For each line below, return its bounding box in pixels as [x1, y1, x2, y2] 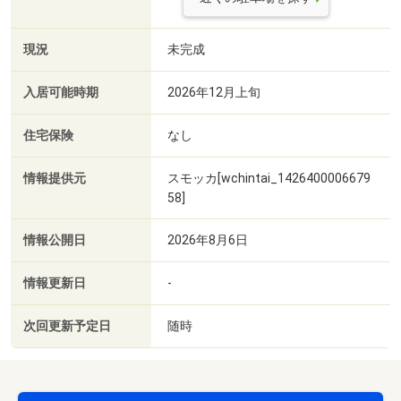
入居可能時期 [23, 84, 98, 100]
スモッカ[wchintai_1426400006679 [167, 170, 371, 185]
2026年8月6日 [167, 232, 248, 247]
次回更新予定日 [23, 318, 111, 334]
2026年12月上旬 [167, 84, 260, 99]
